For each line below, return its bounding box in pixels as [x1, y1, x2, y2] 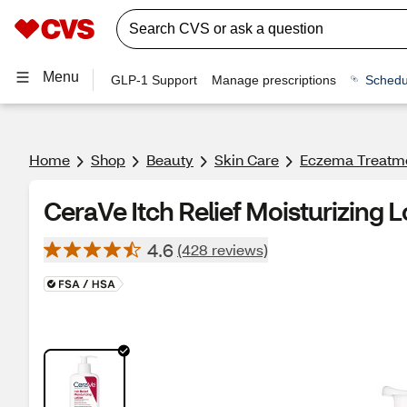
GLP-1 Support [111, 72, 198, 87]
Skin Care [214, 150, 279, 169]
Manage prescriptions [212, 72, 337, 87]
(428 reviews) [177, 240, 268, 259]
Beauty [146, 150, 194, 169]
